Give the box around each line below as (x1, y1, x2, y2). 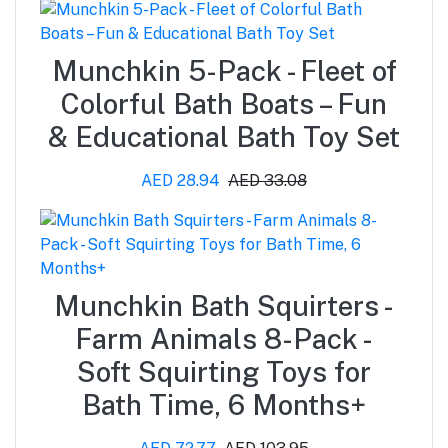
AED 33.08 (228, 170, 307, 190)
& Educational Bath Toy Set (48, 119, 400, 153)
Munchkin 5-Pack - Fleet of (51, 53, 397, 87)
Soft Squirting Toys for (77, 354, 371, 388)
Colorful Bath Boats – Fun (61, 86, 387, 120)
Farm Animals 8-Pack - (75, 321, 373, 355)
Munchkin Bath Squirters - (54, 288, 394, 322)
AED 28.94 (141, 170, 220, 190)
